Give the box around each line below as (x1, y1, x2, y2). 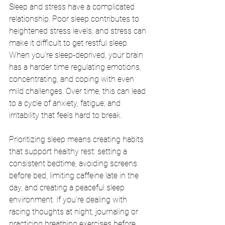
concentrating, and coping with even (9, 74, 136, 84)
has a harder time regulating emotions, (9, 62, 143, 72)
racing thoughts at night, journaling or (9, 207, 140, 217)
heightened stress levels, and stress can (9, 26, 148, 36)
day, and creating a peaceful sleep (9, 183, 127, 193)
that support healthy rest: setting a (9, 147, 129, 157)
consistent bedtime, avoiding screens (9, 159, 139, 169)
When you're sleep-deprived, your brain (9, 50, 145, 60)
